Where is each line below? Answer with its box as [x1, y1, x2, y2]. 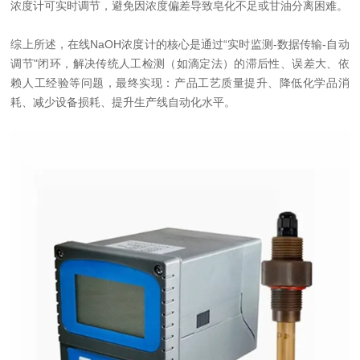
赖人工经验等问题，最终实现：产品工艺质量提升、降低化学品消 [10, 76, 350, 89]
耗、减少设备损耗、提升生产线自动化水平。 [10, 96, 236, 108]
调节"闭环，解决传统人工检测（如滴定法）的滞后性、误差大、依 [10, 57, 350, 70]
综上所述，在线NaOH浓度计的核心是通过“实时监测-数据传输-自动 [10, 38, 350, 51]
